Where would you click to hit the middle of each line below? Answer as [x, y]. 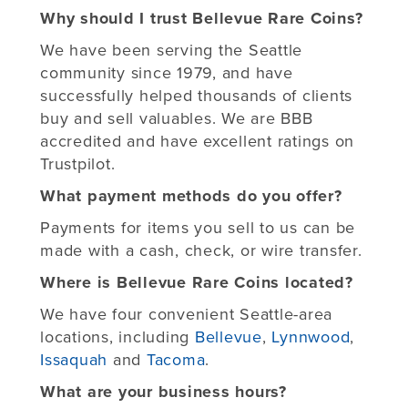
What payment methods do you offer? [191, 195]
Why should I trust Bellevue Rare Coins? [204, 18]
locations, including [117, 337]
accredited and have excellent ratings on [197, 141]
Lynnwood [311, 337]
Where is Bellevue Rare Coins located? [199, 282]
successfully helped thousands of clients [196, 95]
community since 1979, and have [167, 72]
